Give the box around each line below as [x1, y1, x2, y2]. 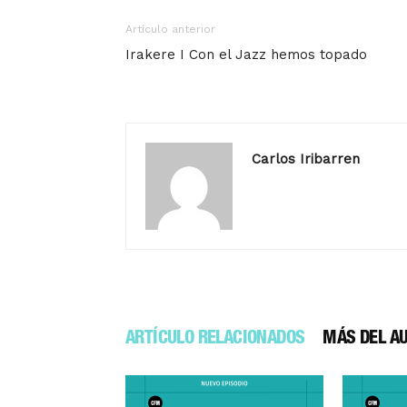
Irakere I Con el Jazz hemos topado [125, 46, 367, 63]
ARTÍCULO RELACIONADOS [125, 331, 305, 349]
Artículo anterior [125, 23, 215, 35]
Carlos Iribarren [252, 151, 360, 167]
